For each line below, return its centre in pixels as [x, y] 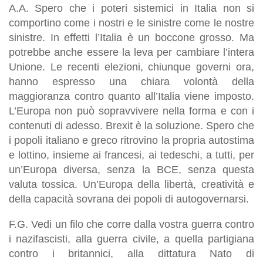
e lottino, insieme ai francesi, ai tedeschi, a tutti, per [131, 155]
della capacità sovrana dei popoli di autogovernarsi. [129, 199]
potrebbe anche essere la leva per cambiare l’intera [131, 52]
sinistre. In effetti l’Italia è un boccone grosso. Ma [131, 37]
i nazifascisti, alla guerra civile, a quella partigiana [131, 239]
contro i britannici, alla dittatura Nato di [131, 253]
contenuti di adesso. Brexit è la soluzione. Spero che [131, 125]
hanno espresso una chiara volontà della [131, 81]
